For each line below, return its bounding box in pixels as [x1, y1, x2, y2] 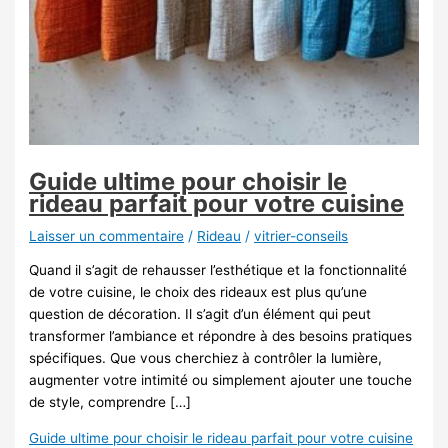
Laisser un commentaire [29, 227, 185, 244]
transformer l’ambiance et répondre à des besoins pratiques [29, 328, 413, 345]
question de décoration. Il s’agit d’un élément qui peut [29, 306, 372, 323]
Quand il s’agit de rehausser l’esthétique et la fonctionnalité [29, 262, 408, 279]
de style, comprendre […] [29, 394, 192, 411]
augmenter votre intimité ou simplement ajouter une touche [29, 372, 413, 389]
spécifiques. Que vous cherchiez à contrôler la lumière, [29, 350, 383, 367]
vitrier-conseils [254, 227, 349, 244]
